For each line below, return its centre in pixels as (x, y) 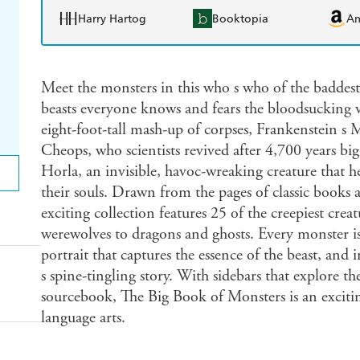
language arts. (83, 318)
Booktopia (240, 18)
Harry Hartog (112, 18)
